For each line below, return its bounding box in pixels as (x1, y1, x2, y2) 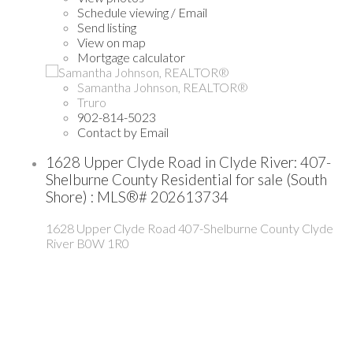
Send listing (77, 19, 136, 35)
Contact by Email (77, 124, 169, 139)
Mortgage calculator (77, 49, 185, 65)
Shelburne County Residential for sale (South (46, 171, 327, 189)
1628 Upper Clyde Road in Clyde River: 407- (46, 154, 331, 172)
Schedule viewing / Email (77, 4, 207, 20)
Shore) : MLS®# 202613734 (46, 188, 229, 206)
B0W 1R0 (76, 235, 129, 251)
